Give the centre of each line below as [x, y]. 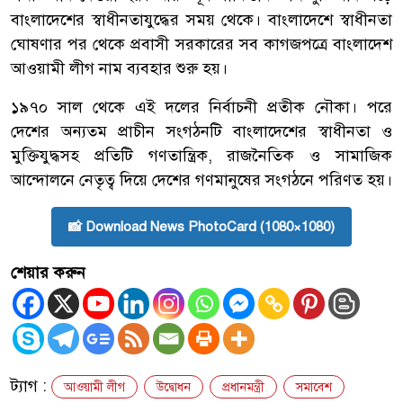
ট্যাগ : [31, 385]
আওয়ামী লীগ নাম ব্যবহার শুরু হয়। [119, 68]
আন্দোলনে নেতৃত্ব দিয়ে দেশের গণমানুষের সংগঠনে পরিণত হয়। [201, 179]
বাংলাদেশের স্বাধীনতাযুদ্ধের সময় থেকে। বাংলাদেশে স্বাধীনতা [201, 19]
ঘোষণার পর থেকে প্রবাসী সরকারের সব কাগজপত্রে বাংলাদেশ [201, 44]
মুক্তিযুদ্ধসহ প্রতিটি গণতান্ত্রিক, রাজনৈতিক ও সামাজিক [201, 155]
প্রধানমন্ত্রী [243, 387]
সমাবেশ [314, 387]
